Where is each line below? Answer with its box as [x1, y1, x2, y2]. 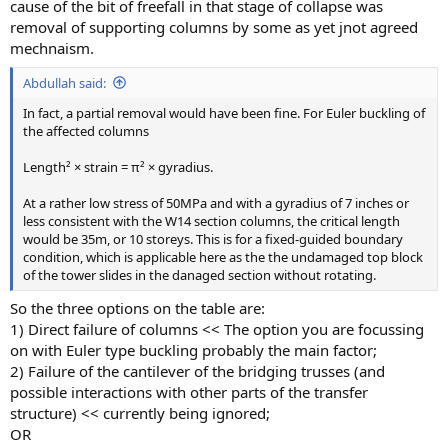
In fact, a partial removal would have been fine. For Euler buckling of [23, 103, 425, 122]
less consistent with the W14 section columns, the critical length [23, 211, 400, 230]
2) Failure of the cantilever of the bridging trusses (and [10, 361, 385, 381]
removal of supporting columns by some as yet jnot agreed [10, 17, 418, 37]
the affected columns [23, 121, 149, 140]
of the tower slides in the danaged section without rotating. [23, 265, 376, 284]
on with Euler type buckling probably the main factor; [10, 340, 377, 360]
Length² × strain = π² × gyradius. [23, 157, 213, 176]
